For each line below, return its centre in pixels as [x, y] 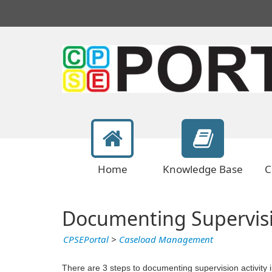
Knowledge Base [203, 169]
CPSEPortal [86, 240]
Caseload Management [166, 240]
